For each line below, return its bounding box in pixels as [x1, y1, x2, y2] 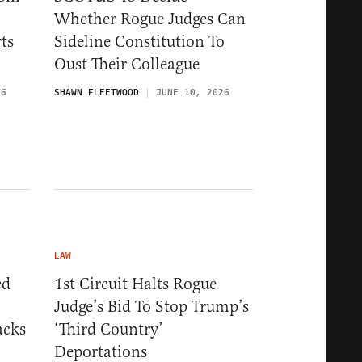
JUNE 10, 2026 [156, 85, 229, 99]
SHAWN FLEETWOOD [54, 85, 139, 99]
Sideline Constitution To [54, 31, 225, 52]
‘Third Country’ [54, 319, 163, 340]
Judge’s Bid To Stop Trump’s [54, 297, 249, 318]
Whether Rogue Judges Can [54, 8, 246, 29]
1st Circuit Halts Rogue [54, 274, 217, 295]
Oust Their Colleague [54, 53, 200, 74]
